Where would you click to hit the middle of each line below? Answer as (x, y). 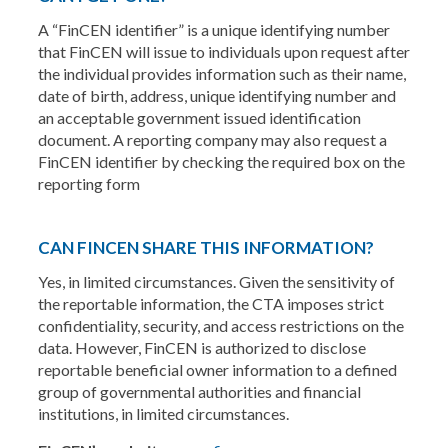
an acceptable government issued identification (199, 117)
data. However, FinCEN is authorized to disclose (201, 347)
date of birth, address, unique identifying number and (216, 95)
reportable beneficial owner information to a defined (217, 369)
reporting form (88, 183)
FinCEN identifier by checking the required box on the (221, 161)
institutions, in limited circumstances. (163, 413)
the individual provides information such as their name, (221, 73)
